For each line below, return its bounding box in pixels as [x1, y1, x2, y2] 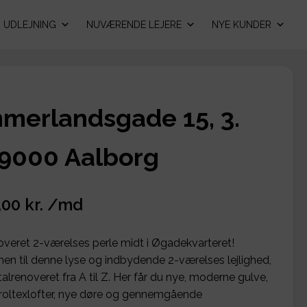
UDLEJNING [3, 19, 56, 30]
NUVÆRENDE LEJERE [86, 19, 182, 30]
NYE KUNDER [212, 19, 271, 30]
